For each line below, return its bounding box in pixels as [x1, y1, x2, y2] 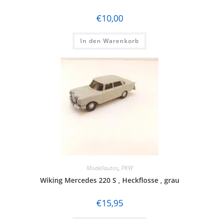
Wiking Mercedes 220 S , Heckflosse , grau [40, 175, 179, 185]
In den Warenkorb [80, 36, 139, 45]
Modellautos [86, 164, 118, 172]
